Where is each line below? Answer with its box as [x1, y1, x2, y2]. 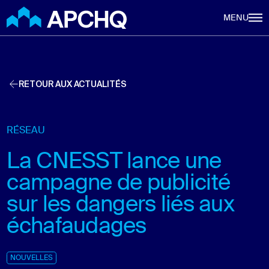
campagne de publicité [7, 172, 231, 195]
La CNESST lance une [7, 151, 222, 173]
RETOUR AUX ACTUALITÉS [18, 78, 127, 89]
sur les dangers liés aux [7, 194, 234, 216]
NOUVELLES [10, 255, 53, 262]
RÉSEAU [7, 125, 46, 136]
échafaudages [7, 216, 147, 238]
